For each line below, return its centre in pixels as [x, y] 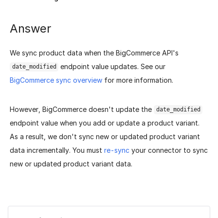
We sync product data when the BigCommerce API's [94, 53]
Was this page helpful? [54, 208]
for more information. [138, 80]
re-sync [117, 150]
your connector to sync [169, 150]
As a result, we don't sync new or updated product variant [105, 136]
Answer [30, 29]
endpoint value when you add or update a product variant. [105, 123]
